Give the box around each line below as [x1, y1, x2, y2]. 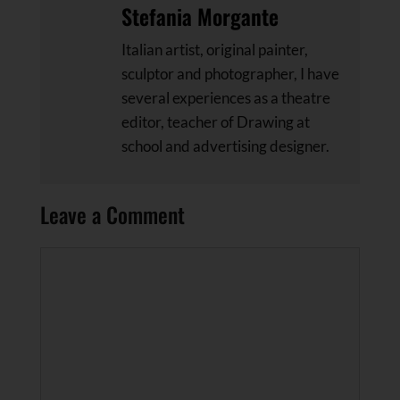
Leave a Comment [40, 197, 185, 230]
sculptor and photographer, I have [121, 64, 339, 83]
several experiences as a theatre [121, 88, 330, 107]
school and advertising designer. [121, 137, 329, 155]
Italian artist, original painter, [121, 40, 308, 59]
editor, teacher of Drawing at [121, 112, 310, 131]
